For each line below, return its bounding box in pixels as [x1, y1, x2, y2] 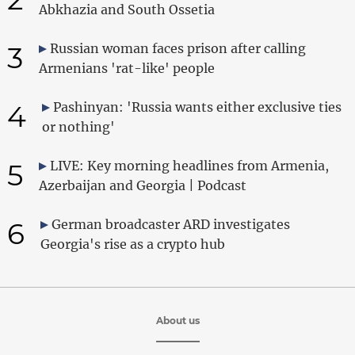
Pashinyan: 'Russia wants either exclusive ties [52, 98, 342, 115]
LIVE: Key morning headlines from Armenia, [49, 157, 329, 174]
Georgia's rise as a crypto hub [40, 235, 225, 252]
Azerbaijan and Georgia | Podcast [38, 177, 246, 193]
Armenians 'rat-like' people [38, 59, 215, 76]
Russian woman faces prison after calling [49, 40, 306, 56]
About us [155, 314, 200, 326]
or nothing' [41, 118, 115, 135]
